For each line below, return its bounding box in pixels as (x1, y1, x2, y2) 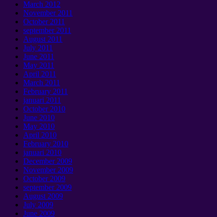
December (23, 157, 55, 166)
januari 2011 (23, 96, 61, 105)
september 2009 (23, 183, 72, 192)
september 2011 (23, 26, 71, 35)
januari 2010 (23, 148, 62, 157)
